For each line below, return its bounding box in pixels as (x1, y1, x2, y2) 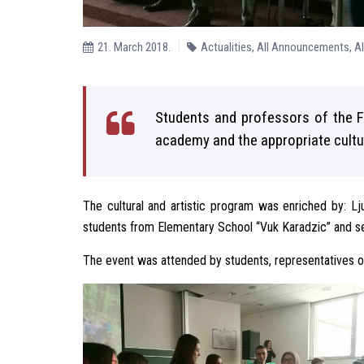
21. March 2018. (97, 40, 171, 54)
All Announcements (257, 40, 349, 54)
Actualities (201, 40, 252, 54)
